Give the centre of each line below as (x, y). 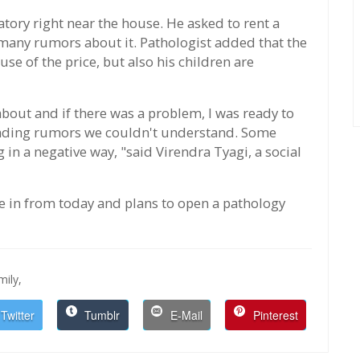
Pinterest (274, 315)
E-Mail (184, 315)
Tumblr (101, 315)
